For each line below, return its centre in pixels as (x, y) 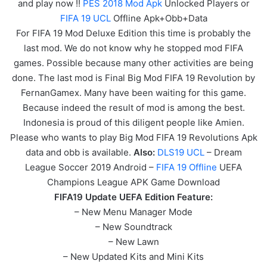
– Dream (224, 152)
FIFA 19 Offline (187, 167)
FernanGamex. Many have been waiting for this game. (133, 92)
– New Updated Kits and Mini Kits (133, 256)
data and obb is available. (79, 152)
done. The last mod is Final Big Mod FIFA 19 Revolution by (133, 77)
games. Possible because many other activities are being (133, 63)
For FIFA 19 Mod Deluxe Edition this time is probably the (133, 33)
